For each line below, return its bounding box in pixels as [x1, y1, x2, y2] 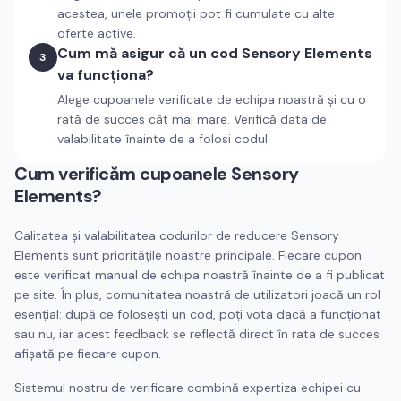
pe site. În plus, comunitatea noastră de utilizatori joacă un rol [14, 286, 380, 303]
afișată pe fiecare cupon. [14, 346, 161, 362]
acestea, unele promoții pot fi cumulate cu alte [57, 5, 335, 21]
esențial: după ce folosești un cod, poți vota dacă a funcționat [14, 306, 381, 322]
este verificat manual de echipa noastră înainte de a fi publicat [14, 267, 385, 283]
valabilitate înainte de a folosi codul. [57, 131, 270, 147]
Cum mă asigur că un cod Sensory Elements [57, 44, 372, 63]
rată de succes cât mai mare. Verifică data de [57, 111, 327, 127]
